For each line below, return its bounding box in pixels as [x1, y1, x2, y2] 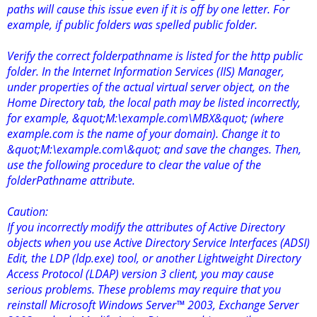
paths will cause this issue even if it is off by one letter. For [7, 1, 289, 18]
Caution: [7, 204, 48, 220]
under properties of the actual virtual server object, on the [7, 79, 289, 96]
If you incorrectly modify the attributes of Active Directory [7, 219, 284, 236]
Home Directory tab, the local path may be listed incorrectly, [7, 95, 301, 111]
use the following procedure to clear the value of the [7, 157, 261, 173]
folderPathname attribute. [7, 173, 135, 189]
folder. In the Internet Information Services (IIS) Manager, [7, 64, 284, 80]
